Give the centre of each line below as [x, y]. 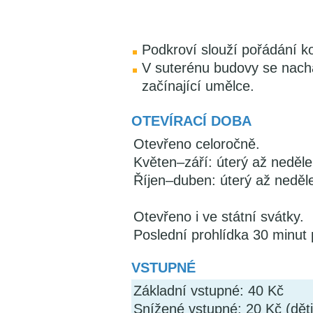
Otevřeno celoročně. [197, 144]
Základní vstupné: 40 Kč [209, 291]
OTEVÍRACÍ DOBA [191, 121]
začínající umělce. [198, 86]
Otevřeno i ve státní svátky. [219, 217]
